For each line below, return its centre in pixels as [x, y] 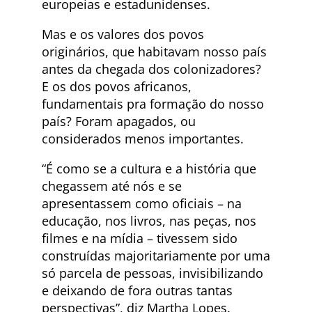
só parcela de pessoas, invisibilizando [153, 273]
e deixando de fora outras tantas [137, 290]
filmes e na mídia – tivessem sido [140, 238]
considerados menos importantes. [143, 138]
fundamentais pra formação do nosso [153, 103]
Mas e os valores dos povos [123, 34]
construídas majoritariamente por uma [156, 255]
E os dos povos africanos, [117, 86]
